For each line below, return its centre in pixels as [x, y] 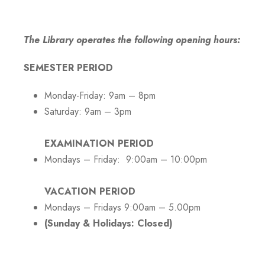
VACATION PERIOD [90, 191]
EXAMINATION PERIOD [99, 143]
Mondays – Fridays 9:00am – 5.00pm [122, 207]
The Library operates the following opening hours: [132, 40]
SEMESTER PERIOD [68, 68]
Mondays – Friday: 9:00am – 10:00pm [126, 159]
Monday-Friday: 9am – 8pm [100, 96]
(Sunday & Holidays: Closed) [109, 223]
